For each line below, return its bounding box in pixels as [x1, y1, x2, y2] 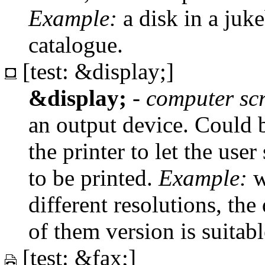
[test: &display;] [17, 58, 174, 84]
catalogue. [28, 31, 123, 57]
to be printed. [28, 164, 159, 190]
